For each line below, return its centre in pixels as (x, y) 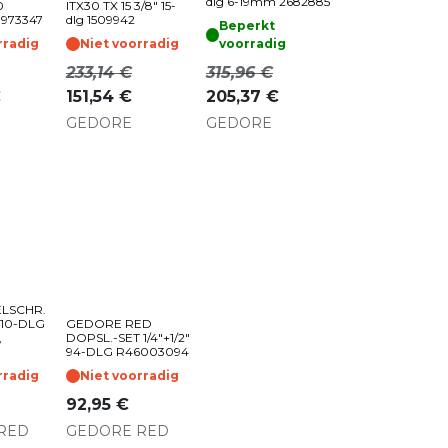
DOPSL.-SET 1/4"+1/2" (128, 337)
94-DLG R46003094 (127, 351)
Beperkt (246, 25)
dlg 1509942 (100, 19)
